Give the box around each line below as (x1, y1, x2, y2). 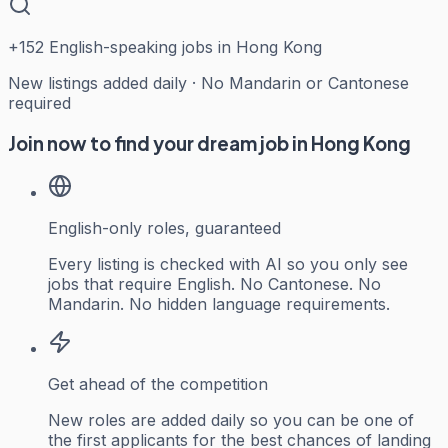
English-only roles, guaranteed (48, 217, 281, 238)
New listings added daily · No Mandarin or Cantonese (8, 73, 409, 94)
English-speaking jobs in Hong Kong (44, 37, 322, 58)
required (8, 93, 71, 114)
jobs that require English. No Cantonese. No (48, 273, 381, 294)
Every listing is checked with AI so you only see (48, 253, 408, 274)
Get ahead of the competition (48, 373, 268, 394)
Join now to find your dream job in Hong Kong (8, 131, 411, 155)
